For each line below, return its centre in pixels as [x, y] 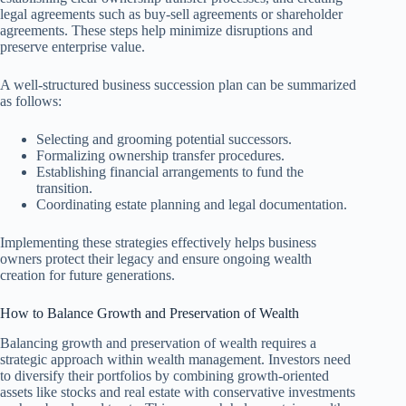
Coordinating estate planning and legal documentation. [192, 204]
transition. [64, 188]
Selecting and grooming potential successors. [164, 139]
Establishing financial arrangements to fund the [170, 171]
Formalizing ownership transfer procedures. [160, 155]
